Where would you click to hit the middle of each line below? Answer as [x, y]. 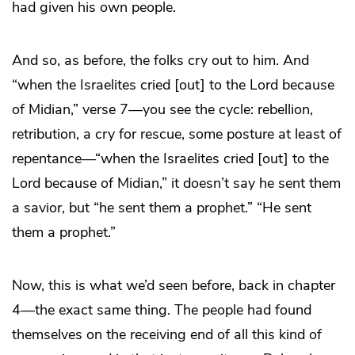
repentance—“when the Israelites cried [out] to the [170, 158]
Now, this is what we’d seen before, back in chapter [174, 285]
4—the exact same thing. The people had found [162, 309]
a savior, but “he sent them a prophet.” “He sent [162, 207]
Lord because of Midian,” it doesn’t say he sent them [176, 183]
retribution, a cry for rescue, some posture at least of [177, 134]
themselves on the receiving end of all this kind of [167, 334]
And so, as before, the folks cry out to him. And [160, 60]
